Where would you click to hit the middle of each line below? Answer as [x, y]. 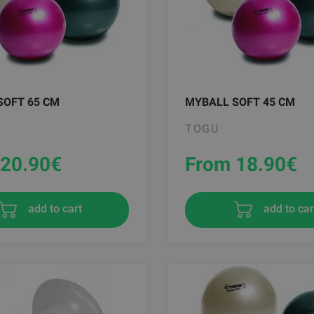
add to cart [53, 209]
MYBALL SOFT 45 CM [240, 102]
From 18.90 [235, 164]
